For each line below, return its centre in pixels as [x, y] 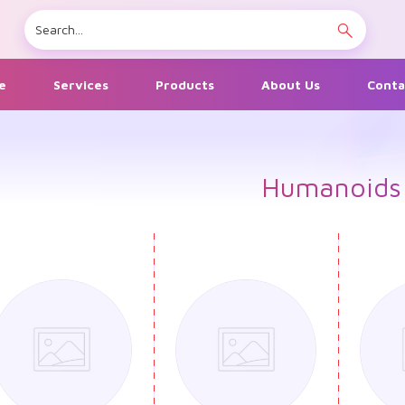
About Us [290, 85]
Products [184, 85]
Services [80, 85]
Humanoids [331, 187]
